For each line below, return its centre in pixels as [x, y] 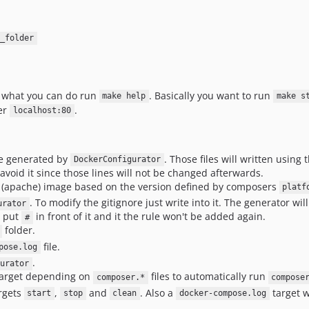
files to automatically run [208, 277]
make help [124, 96]
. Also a [158, 292]
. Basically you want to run [211, 95]
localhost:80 [42, 111]
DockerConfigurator [117, 160]
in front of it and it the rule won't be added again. [149, 217]
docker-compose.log [222, 293]
